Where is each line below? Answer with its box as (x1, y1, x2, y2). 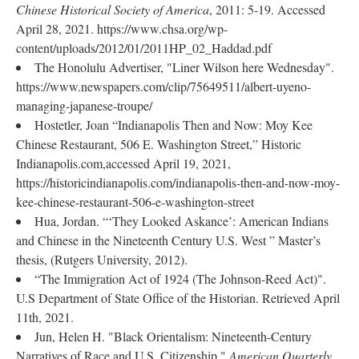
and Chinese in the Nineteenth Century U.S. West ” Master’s (16, 232, 321, 248)
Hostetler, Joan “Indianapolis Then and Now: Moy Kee (34, 116, 313, 133)
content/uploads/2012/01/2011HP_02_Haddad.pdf (16, 39, 272, 56)
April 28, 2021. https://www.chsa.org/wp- (16, 20, 228, 37)
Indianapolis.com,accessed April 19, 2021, (16, 155, 231, 171)
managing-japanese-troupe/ (16, 97, 152, 114)
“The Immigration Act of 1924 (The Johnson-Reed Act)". (34, 270, 326, 287)
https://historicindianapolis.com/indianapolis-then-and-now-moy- (16, 174, 340, 191)
